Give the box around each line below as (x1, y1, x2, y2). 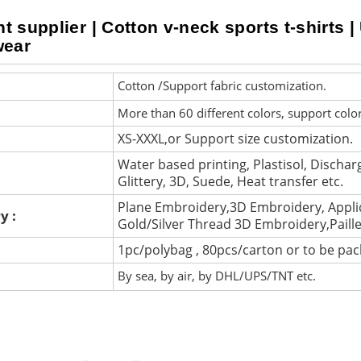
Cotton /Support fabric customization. (117, 77, 326, 93)
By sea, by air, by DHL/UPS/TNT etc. (117, 267, 316, 284)
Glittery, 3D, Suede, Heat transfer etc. (117, 172, 343, 190)
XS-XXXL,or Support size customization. (117, 129, 353, 147)
